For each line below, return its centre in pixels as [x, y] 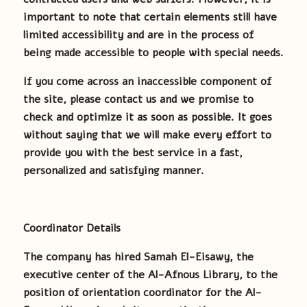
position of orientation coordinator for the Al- [143, 293]
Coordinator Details [72, 228]
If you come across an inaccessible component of [147, 82]
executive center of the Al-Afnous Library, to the [150, 275]
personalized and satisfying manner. [114, 171]
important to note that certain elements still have [150, 17]
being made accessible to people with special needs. [153, 53]
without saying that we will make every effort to [147, 135]
